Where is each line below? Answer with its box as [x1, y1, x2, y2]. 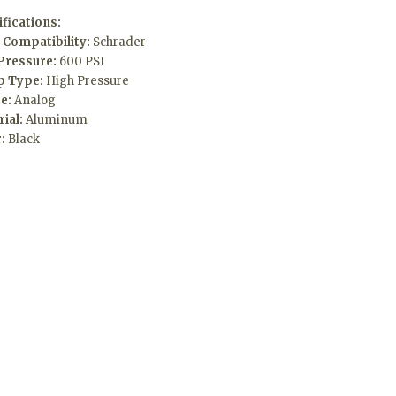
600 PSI [59, 53, 104, 69]
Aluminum [26, 111, 88, 127]
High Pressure [46, 72, 129, 88]
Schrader [93, 34, 146, 49]
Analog [14, 92, 56, 108]
